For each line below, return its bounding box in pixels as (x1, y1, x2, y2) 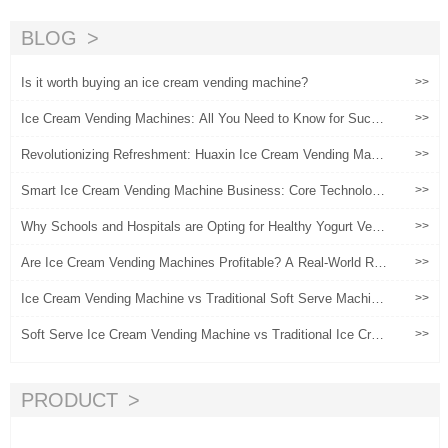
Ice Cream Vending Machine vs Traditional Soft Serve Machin (21, 291, 378, 306)
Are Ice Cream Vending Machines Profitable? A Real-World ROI (21, 255, 388, 270)
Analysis (21, 270, 71, 285)
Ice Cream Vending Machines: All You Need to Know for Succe (21, 111, 385, 126)
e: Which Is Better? (21, 306, 133, 321)
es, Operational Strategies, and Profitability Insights (21, 198, 320, 213)
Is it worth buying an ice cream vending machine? (21, 75, 308, 90)
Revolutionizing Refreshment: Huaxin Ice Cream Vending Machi (21, 147, 388, 162)
